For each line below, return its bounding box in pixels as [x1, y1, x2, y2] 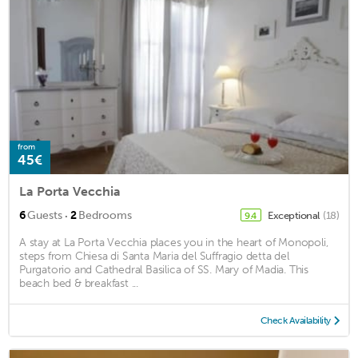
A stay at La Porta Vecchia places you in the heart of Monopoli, [19, 235, 328, 249]
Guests [27, 208, 62, 222]
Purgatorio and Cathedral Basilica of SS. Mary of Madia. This [19, 262, 308, 276]
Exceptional [268, 209, 321, 221]
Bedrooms [78, 208, 132, 222]
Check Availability [260, 314, 331, 326]
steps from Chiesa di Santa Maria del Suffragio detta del [19, 249, 289, 263]
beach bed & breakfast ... [19, 276, 139, 290]
